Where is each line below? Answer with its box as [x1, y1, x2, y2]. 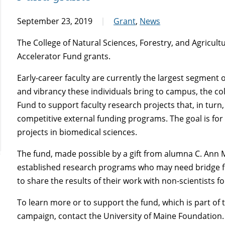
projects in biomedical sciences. [17, 126, 138, 138]
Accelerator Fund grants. [17, 50, 111, 62]
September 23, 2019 [17, 15, 93, 27]
